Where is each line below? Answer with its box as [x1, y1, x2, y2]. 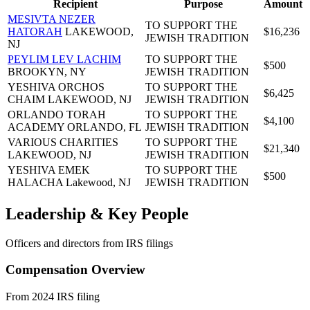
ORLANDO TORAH [8, 108, 106, 120]
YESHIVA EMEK [8, 163, 90, 176]
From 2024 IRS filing [6, 291, 100, 303]
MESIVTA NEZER [8, 12, 95, 25]
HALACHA [8, 176, 63, 188]
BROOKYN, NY [8, 65, 86, 77]
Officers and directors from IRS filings [6, 237, 173, 249]
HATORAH [8, 25, 62, 37]
